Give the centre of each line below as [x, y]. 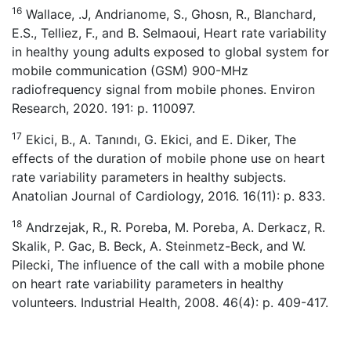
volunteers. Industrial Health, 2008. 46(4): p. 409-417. [170, 302]
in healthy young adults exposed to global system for [170, 52]
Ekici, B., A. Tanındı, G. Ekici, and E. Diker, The [159, 139]
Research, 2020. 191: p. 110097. [103, 108]
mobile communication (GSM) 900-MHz [130, 71]
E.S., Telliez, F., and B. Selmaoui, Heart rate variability [169, 33]
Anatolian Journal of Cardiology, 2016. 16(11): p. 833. [168, 196]
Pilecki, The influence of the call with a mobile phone [168, 265]
